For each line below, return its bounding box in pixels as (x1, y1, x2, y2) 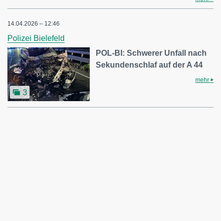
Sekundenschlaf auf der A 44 (96, 60, 203, 69)
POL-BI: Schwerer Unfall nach (96, 48, 207, 57)
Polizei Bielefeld (7, 34, 65, 42)
